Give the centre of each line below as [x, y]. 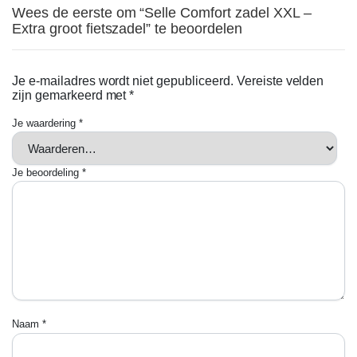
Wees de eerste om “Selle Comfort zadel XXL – [162, 13]
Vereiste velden [280, 81]
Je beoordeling [47, 173]
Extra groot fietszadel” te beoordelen [127, 29]
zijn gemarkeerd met [71, 95]
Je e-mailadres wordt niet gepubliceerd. [123, 81]
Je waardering [45, 123]
